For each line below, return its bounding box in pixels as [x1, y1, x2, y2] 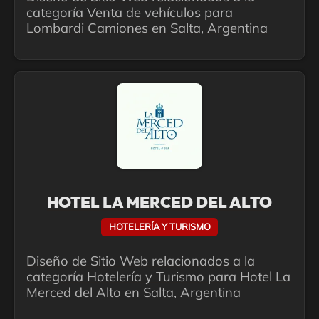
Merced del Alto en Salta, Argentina [26, 283, 241, 300]
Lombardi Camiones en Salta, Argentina [26, 20, 268, 37]
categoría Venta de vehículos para [26, 4, 233, 21]
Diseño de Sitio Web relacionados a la [26, 252, 255, 269]
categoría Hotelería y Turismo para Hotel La [26, 268, 291, 285]
